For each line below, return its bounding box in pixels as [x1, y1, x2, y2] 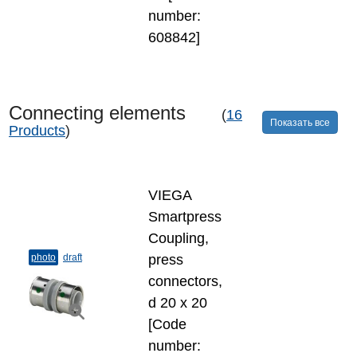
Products [9, 123, 65, 139]
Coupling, [148, 230, 209, 246]
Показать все [270, 116, 330, 128]
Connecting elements [9, 102, 219, 124]
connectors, [148, 273, 222, 289]
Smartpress [148, 209, 222, 225]
